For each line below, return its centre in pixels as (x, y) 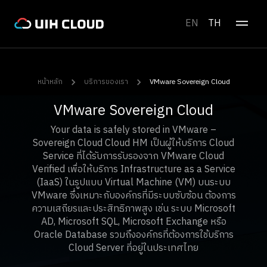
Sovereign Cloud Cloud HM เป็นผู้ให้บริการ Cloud (133, 143)
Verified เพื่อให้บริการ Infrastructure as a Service (133, 170)
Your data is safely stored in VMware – (133, 130)
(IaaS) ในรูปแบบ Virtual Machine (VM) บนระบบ (133, 183)
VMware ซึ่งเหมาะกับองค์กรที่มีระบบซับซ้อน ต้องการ (133, 196)
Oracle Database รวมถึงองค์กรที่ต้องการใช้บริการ (133, 235)
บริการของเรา (106, 82)
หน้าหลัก (50, 82)
